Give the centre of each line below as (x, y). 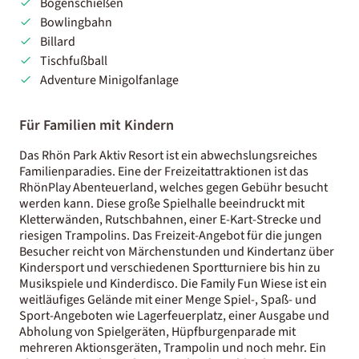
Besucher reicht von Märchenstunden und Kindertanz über (177, 251)
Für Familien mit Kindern (97, 125)
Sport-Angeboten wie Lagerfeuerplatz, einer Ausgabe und (174, 315)
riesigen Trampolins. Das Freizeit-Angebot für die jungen (171, 235)
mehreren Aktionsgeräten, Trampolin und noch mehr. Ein (173, 347)
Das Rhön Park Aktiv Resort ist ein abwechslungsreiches (168, 155)
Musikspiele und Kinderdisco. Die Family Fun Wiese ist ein (173, 283)
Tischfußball (73, 61)
